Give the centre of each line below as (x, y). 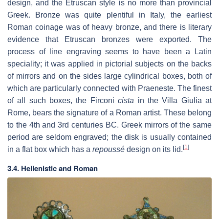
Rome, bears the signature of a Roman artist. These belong (109, 113)
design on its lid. (154, 150)
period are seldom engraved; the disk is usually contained (109, 137)
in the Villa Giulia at (173, 101)
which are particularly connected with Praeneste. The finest (109, 88)
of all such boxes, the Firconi (63, 101)
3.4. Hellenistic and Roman (53, 168)
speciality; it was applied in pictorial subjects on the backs (109, 64)
